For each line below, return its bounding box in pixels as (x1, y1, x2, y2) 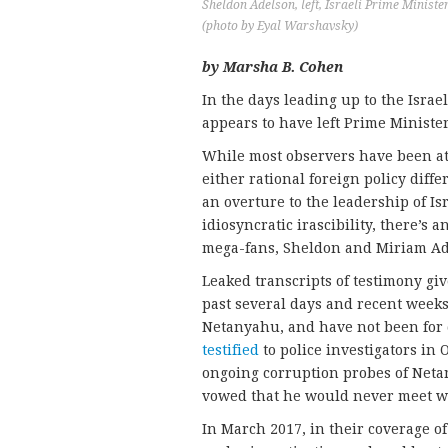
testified (202, 342, 259, 358)
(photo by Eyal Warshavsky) (202, 19, 358, 33)
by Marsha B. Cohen (202, 59, 343, 75)
